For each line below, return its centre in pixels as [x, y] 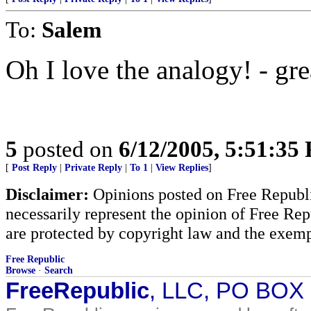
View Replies [182, 168]
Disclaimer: [47, 194]
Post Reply [34, 168]
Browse [20, 270]
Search [59, 270]
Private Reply [93, 168]
